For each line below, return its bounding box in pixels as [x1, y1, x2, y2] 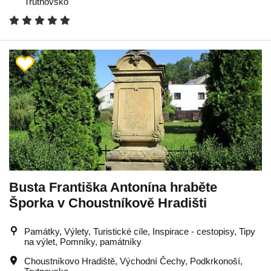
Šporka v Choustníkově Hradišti [9, 195, 207, 211]
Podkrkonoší [190, 255, 240, 266]
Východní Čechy [120, 255, 185, 266]
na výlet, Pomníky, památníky [24, 236, 142, 247]
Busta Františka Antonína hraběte [9, 179, 217, 195]
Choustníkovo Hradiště [24, 255, 115, 266]
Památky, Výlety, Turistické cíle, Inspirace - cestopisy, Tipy [24, 226, 255, 237]
